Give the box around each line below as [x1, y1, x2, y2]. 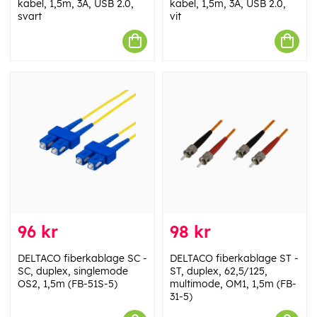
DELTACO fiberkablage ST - [170, 252, 299, 265]
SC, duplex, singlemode [18, 265, 128, 277]
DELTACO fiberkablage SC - [18, 252, 147, 265]
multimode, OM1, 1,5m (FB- [170, 277, 296, 290]
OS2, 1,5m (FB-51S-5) [18, 277, 117, 290]
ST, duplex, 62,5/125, [170, 265, 267, 277]
